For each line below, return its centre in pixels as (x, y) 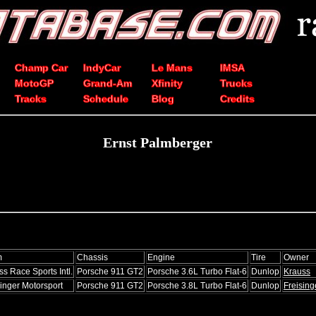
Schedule (106, 99)
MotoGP (34, 83)
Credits (237, 99)
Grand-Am (108, 83)
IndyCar (102, 68)
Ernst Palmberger (157, 143)
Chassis (92, 257)
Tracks (31, 99)
